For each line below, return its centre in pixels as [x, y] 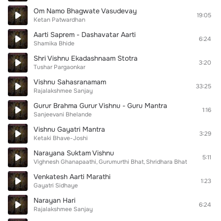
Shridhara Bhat [166, 162]
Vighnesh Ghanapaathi [65, 162]
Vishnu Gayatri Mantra [69, 129]
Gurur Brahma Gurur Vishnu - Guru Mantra [100, 106]
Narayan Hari [55, 200]
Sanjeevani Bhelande [63, 114]
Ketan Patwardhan [59, 20]
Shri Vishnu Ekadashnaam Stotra [86, 58]
